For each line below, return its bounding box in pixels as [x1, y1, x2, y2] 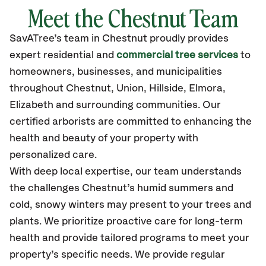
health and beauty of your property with [9, 133, 198, 144]
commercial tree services [116, 50, 238, 61]
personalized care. [9, 150, 97, 160]
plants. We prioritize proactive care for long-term [9, 216, 243, 227]
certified [9, 116, 52, 127]
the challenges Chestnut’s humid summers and [9, 183, 233, 194]
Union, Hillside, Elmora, [116, 83, 226, 94]
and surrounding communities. [56, 100, 200, 110]
